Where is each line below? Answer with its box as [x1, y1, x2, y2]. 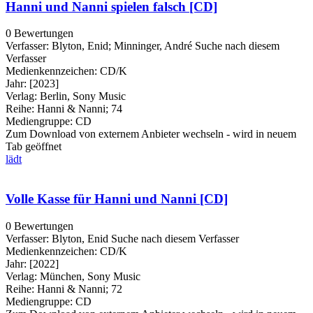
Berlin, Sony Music [40, 90, 126, 103]
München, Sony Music [40, 270, 140, 282]
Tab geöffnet [6, 140, 61, 153]
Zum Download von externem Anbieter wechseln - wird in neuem [6, 128, 296, 140]
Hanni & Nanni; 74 [34, 103, 122, 115]
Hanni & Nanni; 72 [34, 282, 122, 295]
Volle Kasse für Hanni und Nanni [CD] [6, 191, 228, 206]
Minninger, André [114, 40, 192, 52]
